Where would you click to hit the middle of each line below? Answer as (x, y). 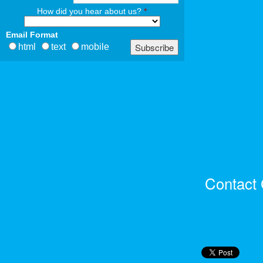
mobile (95, 46)
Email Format (32, 34)
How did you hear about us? (91, 11)
